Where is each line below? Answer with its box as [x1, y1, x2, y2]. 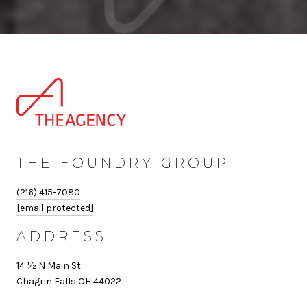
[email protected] [16, 201, 93, 214]
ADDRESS [16, 228, 107, 245]
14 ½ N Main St [16, 259, 81, 271]
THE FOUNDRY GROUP [16, 154, 230, 171]
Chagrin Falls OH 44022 [16, 275, 121, 287]
